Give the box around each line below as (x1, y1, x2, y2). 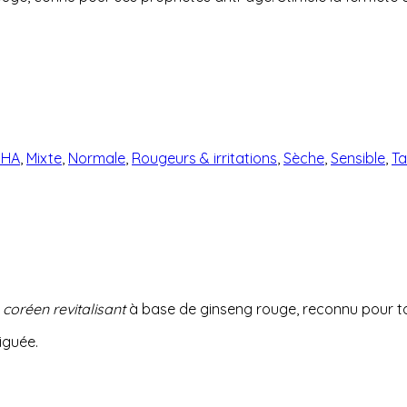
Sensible (331, 148, 385, 167)
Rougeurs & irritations (132, 148, 277, 167)
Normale (68, 148, 125, 167)
